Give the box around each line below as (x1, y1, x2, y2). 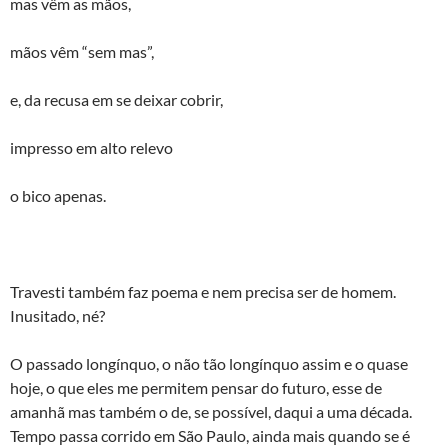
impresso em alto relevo (10, 138, 173, 157)
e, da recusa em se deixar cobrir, (10, 90, 223, 109)
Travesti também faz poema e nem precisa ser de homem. (10, 282, 396, 301)
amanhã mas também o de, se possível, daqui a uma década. (10, 402, 412, 421)
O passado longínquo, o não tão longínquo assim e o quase (10, 354, 408, 373)
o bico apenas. (10, 186, 106, 205)
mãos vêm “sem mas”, (10, 42, 154, 61)
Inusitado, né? (10, 306, 105, 325)
